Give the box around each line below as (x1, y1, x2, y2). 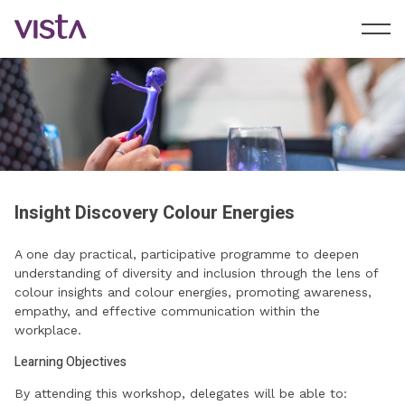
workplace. (14, 323, 81, 338)
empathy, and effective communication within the (14, 304, 320, 319)
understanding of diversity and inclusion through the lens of (14, 266, 378, 281)
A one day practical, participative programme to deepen (14, 247, 359, 262)
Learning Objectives (14, 353, 127, 372)
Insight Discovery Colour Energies (14, 200, 295, 227)
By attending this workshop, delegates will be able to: (14, 386, 347, 401)
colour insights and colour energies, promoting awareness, (14, 285, 372, 300)
